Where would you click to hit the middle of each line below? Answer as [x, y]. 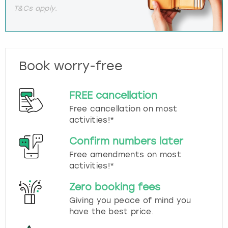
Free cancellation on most [123, 109]
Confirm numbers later [126, 141]
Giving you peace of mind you [130, 201]
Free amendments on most [125, 155]
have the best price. [111, 212]
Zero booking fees [115, 187]
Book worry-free [71, 66]
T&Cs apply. [36, 8]
